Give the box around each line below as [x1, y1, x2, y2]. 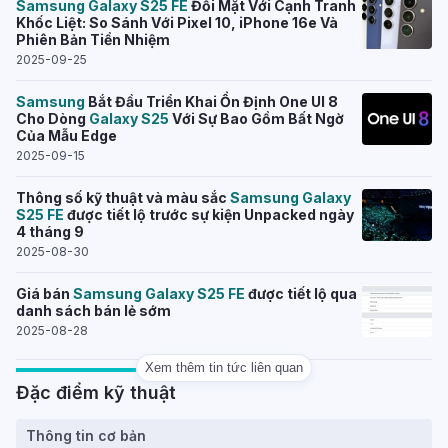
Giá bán [16, 285, 73, 302]
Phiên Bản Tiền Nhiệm [16, 31, 170, 48]
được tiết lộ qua [245, 285, 357, 302]
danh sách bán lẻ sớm [16, 302, 171, 319]
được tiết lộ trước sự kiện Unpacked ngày [64, 206, 354, 223]
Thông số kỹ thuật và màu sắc [16, 189, 230, 206]
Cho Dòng [16, 110, 89, 127]
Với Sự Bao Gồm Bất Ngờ [169, 110, 344, 127]
